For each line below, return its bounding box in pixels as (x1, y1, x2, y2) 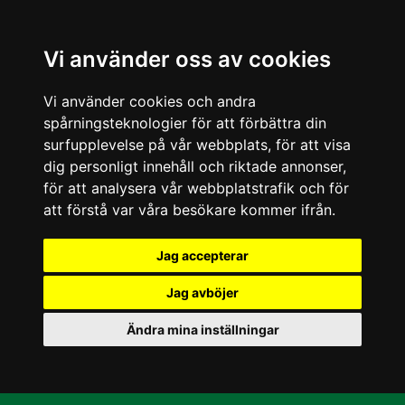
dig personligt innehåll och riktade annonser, (43, 157, 346, 175)
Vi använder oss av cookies (43, 46, 331, 72)
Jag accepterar (156, 248, 249, 263)
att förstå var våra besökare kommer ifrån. (43, 201, 335, 219)
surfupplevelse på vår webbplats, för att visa (43, 136, 351, 154)
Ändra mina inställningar (126, 322, 279, 337)
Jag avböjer (166, 285, 239, 300)
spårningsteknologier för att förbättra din (43, 114, 326, 132)
